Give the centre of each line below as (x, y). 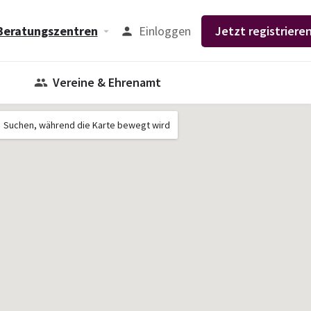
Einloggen (165, 31)
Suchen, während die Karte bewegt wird (87, 125)
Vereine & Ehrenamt (107, 82)
